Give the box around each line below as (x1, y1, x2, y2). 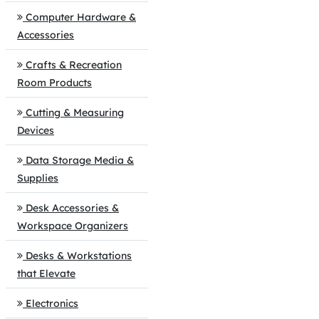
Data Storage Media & (26, 154, 134, 167)
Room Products (17, 76, 92, 89)
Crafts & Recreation (26, 58, 122, 71)
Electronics (26, 297, 78, 310)
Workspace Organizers (17, 219, 128, 232)
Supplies (17, 172, 58, 184)
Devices (17, 124, 54, 137)
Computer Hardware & (26, 11, 136, 23)
